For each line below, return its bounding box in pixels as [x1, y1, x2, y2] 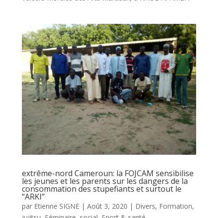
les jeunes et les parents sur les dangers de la [21, 176, 188, 187]
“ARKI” [21, 191, 45, 202]
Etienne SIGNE [34, 201, 79, 211]
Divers [135, 201, 155, 211]
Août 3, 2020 [87, 201, 127, 211]
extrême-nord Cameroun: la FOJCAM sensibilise [21, 168, 194, 179]
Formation [159, 201, 192, 211]
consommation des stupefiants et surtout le [21, 183, 182, 195]
